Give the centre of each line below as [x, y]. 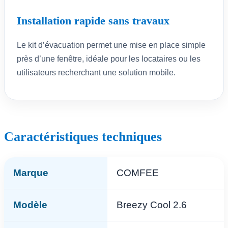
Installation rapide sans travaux [93, 20]
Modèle [30, 205]
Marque [31, 173]
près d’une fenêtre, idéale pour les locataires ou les [109, 59]
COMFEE [138, 173]
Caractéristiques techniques [83, 136]
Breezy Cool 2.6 [152, 205]
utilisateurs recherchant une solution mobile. [96, 72]
